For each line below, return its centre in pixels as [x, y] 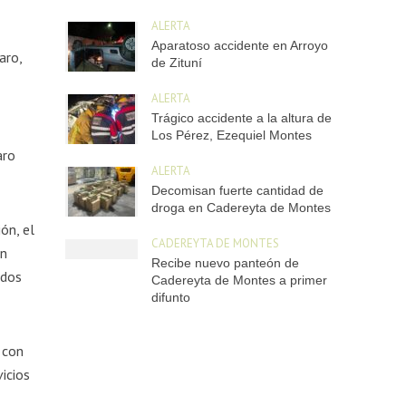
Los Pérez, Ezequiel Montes [232, 135]
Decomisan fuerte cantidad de [238, 190]
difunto [171, 297]
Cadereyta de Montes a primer [240, 280]
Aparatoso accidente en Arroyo [240, 45]
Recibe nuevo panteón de [226, 262]
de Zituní [177, 62]
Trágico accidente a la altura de [242, 117]
